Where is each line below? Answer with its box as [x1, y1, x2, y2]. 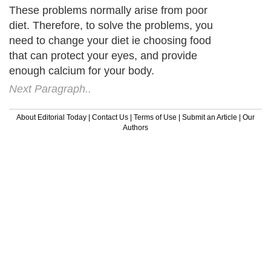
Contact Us [92, 113, 128, 122]
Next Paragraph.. [9, 82, 91, 95]
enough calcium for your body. [9, 64, 154, 77]
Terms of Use [134, 113, 177, 122]
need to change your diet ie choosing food [9, 34, 211, 47]
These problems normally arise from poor [9, 4, 207, 16]
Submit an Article [182, 113, 237, 122]
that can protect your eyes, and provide [9, 49, 197, 62]
